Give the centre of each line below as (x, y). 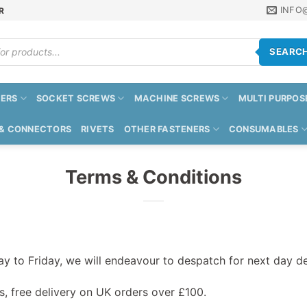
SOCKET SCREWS (76, 98)
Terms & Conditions (153, 177)
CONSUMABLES (263, 129)
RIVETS (98, 129)
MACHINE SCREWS (177, 98)
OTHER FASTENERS (167, 129)
